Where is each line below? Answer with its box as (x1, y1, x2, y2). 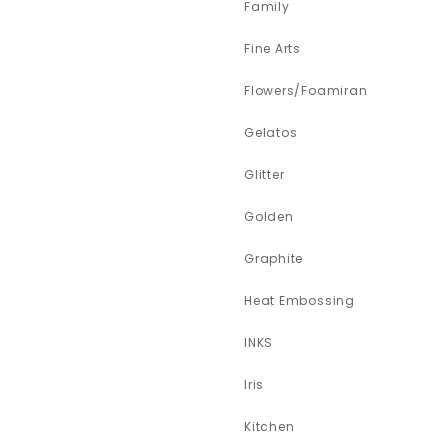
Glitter (243, 166, 285, 184)
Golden (243, 208, 294, 226)
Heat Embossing (243, 292, 355, 310)
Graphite (243, 250, 304, 268)
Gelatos (243, 124, 298, 142)
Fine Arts (243, 40, 302, 58)
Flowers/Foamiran (243, 82, 368, 100)
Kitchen (243, 418, 295, 436)
